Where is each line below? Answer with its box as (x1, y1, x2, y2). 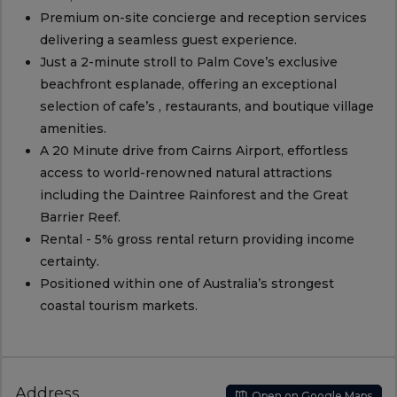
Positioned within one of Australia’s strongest (39, 276, 334, 292)
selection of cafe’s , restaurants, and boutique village (39, 98, 374, 115)
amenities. (39, 121, 106, 137)
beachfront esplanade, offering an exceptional (39, 76, 337, 93)
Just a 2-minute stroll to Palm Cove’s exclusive (39, 54, 338, 71)
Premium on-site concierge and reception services (39, 10, 367, 27)
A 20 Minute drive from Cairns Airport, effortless (39, 143, 348, 160)
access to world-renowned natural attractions (39, 165, 332, 182)
